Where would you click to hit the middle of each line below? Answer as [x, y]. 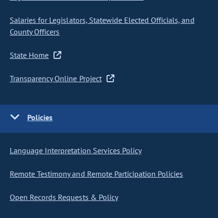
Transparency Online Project [56, 78]
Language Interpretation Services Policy [76, 150]
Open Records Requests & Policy [64, 197]
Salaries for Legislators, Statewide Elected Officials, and [102, 20]
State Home [29, 55]
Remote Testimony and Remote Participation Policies [97, 174]
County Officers [35, 32]
